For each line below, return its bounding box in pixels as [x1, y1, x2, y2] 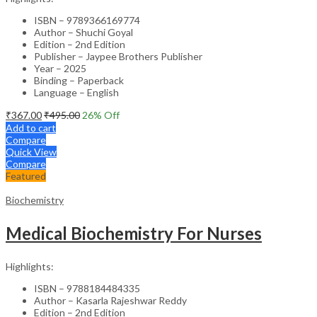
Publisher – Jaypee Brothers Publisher [34, 50, 202, 62]
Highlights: [6, 260, 54, 272]
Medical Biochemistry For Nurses [6, 222, 262, 243]
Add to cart [6, 121, 56, 134]
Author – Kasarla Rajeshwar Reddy [34, 294, 187, 306]
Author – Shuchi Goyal [34, 25, 133, 38]
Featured [6, 169, 46, 182]
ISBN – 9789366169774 [34, 13, 140, 26]
